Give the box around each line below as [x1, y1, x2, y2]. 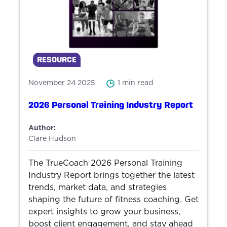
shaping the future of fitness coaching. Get [28, 195, 199, 204]
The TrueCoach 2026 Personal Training [28, 159, 182, 167]
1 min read [118, 80, 153, 87]
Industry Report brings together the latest [28, 171, 195, 179]
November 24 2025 [28, 80, 95, 87]
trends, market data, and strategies [28, 183, 167, 192]
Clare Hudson [28, 135, 76, 142]
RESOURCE [37, 55, 77, 64]
